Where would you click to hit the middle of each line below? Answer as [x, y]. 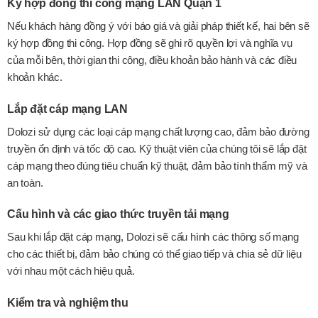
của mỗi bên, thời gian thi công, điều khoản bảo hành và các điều [152, 60]
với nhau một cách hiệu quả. [71, 271]
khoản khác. [35, 77]
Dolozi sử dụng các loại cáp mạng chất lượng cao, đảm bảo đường [158, 131]
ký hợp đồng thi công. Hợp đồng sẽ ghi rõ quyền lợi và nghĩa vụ [150, 43]
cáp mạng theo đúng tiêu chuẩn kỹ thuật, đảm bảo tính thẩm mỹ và [157, 165]
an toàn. [25, 182]
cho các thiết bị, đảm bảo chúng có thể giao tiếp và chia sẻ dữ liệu [154, 254]
